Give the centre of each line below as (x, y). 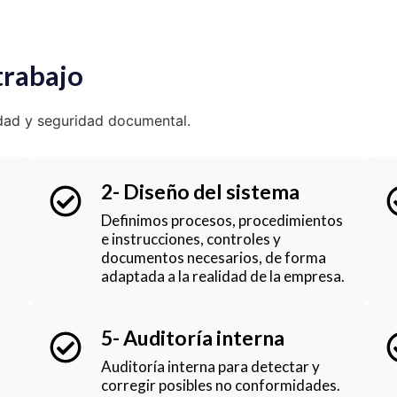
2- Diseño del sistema (200, 191)
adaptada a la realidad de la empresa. (223, 276)
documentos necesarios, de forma (214, 257)
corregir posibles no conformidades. (221, 385)
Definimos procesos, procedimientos (222, 220)
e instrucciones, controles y (191, 238)
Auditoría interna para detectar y (210, 366)
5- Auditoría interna (193, 337)
